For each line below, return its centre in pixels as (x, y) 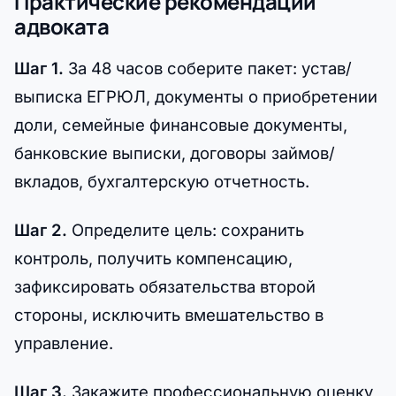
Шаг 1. (39, 69)
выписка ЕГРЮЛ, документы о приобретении (196, 97)
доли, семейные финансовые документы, (181, 125)
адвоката (62, 27)
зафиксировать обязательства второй (165, 287)
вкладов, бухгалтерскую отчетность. (162, 182)
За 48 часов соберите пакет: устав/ (208, 69)
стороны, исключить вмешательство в (169, 315)
